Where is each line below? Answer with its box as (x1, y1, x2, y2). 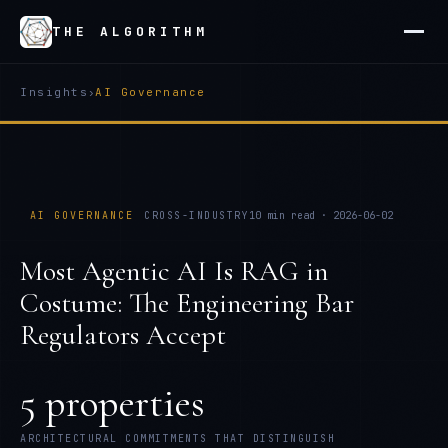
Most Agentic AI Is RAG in (20, 254, 328, 288)
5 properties (20, 379, 205, 427)
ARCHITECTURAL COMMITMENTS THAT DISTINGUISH (20, 432, 335, 445)
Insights (20, 85, 88, 99)
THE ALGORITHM (52, 23, 208, 40)
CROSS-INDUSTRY (144, 209, 249, 222)
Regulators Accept (20, 318, 226, 352)
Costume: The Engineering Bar (20, 286, 354, 320)
